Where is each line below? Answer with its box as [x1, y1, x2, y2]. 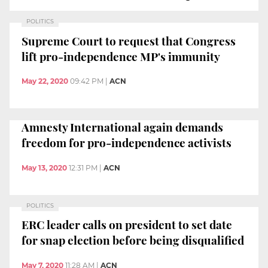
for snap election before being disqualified [22, 232, 244, 248]
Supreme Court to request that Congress [22, 32, 236, 48]
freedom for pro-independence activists [22, 134, 232, 150]
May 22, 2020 [22, 77, 68, 86]
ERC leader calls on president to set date [22, 217, 232, 233]
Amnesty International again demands [22, 118, 223, 135]
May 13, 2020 [22, 163, 67, 172]
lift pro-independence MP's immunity [22, 48, 220, 64]
